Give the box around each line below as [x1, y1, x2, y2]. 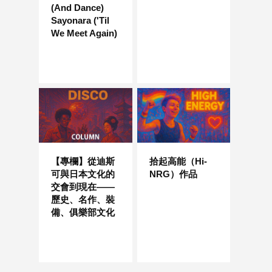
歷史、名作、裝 [51, 194, 115, 205]
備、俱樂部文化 [51, 207, 115, 218]
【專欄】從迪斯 [51, 156, 115, 167]
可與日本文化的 [51, 169, 115, 180]
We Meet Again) [51, 27, 117, 38]
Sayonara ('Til [51, 15, 109, 25]
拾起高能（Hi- [149, 156, 207, 167]
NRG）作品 [149, 169, 197, 180]
